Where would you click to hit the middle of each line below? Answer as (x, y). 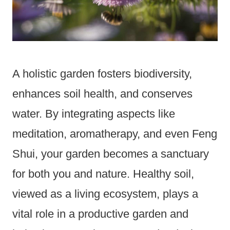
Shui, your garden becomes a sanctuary (111, 154)
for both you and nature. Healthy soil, (103, 174)
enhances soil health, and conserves (102, 93)
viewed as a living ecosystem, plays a (105, 194)
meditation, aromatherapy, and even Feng (115, 133)
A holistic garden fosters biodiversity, (102, 73)
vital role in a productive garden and (100, 214)
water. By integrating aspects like (94, 113)
